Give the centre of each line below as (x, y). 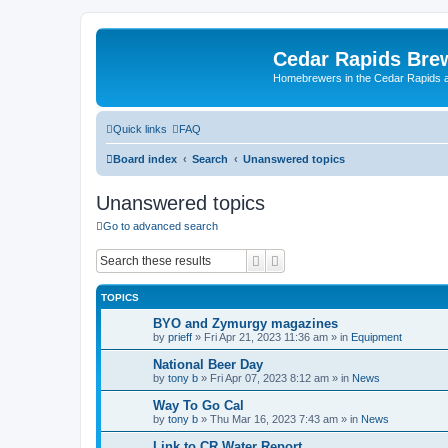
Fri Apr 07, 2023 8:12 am (269, 378)
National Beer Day (208, 364)
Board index (145, 158)
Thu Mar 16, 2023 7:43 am (274, 419)
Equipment (376, 337)
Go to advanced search (160, 225)
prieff (180, 337)
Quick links (140, 128)
